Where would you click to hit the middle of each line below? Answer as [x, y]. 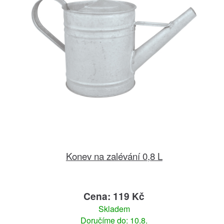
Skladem [114, 208]
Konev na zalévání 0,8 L [114, 155]
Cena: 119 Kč [114, 196]
